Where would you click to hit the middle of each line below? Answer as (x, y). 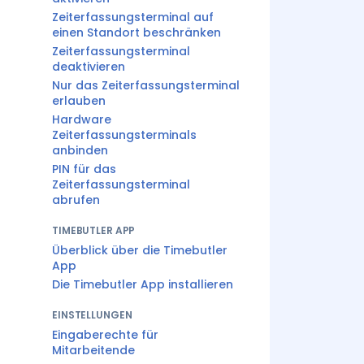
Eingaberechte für (105, 335)
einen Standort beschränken (136, 32)
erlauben (79, 101)
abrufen (76, 200)
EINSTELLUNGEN (92, 315)
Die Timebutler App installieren (143, 284)
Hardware (82, 119)
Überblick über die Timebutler (140, 250)
